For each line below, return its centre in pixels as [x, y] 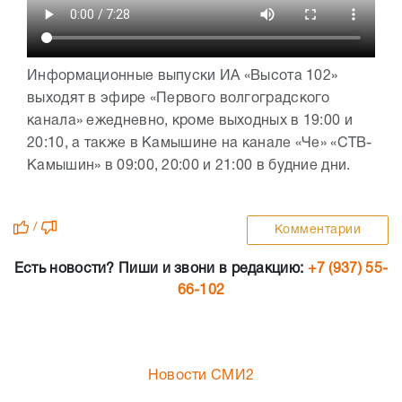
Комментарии [317, 231]
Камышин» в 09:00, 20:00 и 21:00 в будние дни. [193, 166]
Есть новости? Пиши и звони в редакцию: [161, 270]
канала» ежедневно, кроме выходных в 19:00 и [190, 122]
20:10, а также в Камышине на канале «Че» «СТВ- [200, 144]
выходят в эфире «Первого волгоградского [179, 99]
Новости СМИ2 [201, 376]
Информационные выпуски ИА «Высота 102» [183, 77]
